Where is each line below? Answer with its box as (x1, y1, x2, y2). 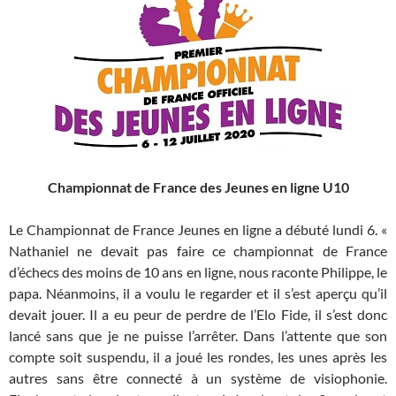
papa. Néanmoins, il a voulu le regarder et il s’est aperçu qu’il (9, 285, 387, 302)
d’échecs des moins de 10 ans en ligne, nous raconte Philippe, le (9, 263, 387, 281)
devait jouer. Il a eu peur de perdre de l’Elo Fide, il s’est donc (9, 306, 387, 324)
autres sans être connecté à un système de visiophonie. (9, 369, 387, 387)
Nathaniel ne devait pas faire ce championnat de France (9, 242, 387, 260)
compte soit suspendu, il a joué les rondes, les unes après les (9, 348, 387, 366)
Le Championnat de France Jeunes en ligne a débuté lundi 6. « (9, 221, 387, 239)
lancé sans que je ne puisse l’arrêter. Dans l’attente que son (9, 327, 387, 345)
